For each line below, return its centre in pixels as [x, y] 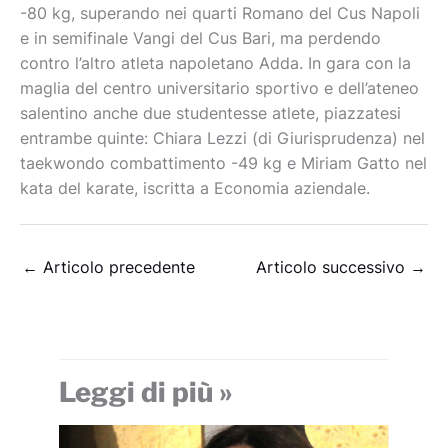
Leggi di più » [145, 392]
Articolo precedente [116, 267]
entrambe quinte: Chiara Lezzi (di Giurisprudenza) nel [222, 139]
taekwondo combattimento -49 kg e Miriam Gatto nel [223, 164]
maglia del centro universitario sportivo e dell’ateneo [219, 89]
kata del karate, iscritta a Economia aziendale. [195, 189]
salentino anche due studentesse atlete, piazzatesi [210, 114]
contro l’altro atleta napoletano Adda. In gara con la [215, 64]
